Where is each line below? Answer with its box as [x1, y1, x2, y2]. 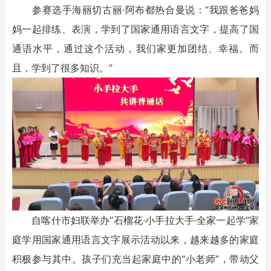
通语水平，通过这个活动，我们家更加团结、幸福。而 [12, 42, 259, 54]
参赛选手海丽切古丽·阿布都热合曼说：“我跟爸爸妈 [12, 3, 259, 16]
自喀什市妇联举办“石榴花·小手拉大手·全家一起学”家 [12, 214, 259, 226]
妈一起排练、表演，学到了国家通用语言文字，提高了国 [12, 22, 259, 35]
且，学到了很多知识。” [12, 61, 113, 74]
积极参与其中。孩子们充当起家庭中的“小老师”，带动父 [12, 252, 259, 265]
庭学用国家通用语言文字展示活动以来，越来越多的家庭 [12, 233, 259, 246]
